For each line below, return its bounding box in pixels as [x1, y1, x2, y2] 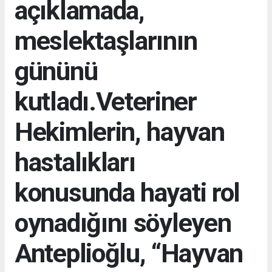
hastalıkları [15, 146, 135, 177]
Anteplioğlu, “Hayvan [15, 237, 243, 268]
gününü [15, 55, 98, 86]
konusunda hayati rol [15, 177, 240, 208]
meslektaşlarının [15, 25, 197, 56]
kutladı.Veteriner [15, 86, 197, 117]
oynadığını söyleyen [15, 207, 231, 238]
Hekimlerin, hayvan [15, 116, 225, 147]
